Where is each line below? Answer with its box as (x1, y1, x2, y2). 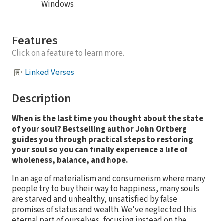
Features (12, 32, 58, 49)
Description (12, 89, 71, 107)
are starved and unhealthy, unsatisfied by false (12, 193, 177, 205)
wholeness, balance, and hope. (12, 154, 128, 166)
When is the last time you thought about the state (12, 112, 203, 125)
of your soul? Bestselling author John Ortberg (12, 123, 187, 135)
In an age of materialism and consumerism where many (12, 172, 205, 184)
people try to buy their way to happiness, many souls (12, 183, 199, 195)
